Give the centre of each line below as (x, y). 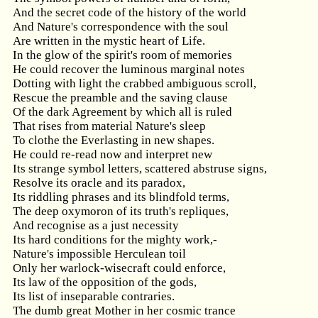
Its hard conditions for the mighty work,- (115, 240)
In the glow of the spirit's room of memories (122, 55)
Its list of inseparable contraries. (94, 296)
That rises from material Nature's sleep (109, 126)
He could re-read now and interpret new (113, 154)
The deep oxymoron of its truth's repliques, (121, 211)
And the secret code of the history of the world (130, 12)
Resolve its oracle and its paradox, (99, 183)
